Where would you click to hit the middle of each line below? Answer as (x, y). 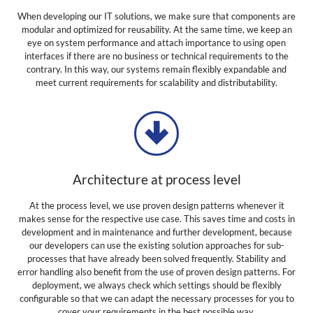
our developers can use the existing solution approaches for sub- (156, 246)
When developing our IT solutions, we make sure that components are (156, 16)
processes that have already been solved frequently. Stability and (156, 259)
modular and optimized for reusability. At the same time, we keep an (156, 29)
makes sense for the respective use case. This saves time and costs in (156, 219)
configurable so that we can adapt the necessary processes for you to (156, 299)
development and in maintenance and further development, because (156, 233)
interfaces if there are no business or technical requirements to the (156, 56)
